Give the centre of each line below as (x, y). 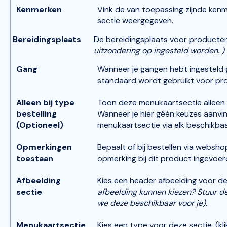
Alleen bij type (46, 102)
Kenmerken (39, 9)
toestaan (35, 158)
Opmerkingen (44, 147)
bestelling (37, 113)
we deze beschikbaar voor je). (153, 203)
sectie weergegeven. (137, 20)
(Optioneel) (40, 125)
